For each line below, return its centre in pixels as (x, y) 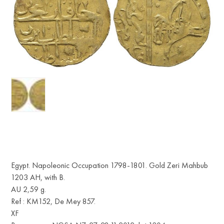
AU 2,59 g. (29, 189)
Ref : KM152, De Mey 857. (53, 201)
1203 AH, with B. (38, 177)
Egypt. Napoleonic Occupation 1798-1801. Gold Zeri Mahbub (110, 165)
